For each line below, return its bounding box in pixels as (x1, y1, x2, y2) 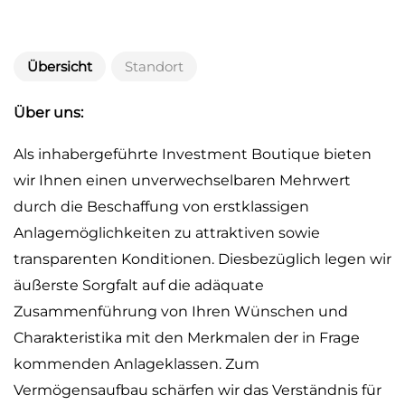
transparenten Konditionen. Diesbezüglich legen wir (14, 250, 391, 268)
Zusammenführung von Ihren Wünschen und (14, 302, 348, 320)
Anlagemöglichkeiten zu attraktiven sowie (14, 223, 320, 241)
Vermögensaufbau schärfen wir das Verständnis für (14, 381, 381, 399)
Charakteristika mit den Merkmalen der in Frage (14, 328, 360, 346)
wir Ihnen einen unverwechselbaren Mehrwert (14, 171, 351, 189)
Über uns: (14, 103, 87, 121)
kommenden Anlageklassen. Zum (14, 354, 259, 372)
